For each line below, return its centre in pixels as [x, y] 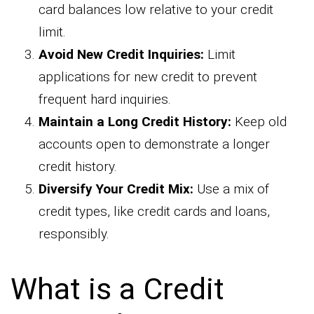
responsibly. [74, 234]
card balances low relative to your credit [156, 10]
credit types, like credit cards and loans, [154, 212]
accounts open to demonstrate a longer [154, 144]
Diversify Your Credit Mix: [116, 189]
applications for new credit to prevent [148, 77]
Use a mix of [231, 189]
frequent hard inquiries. [105, 100]
